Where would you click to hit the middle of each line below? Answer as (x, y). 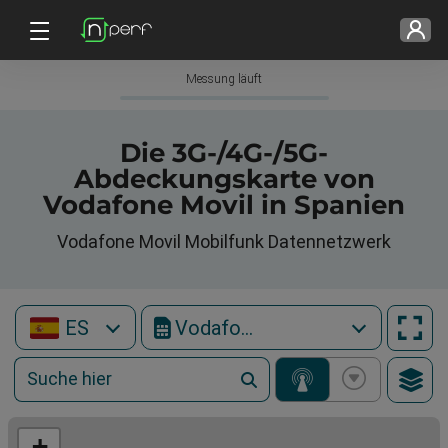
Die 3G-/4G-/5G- (224, 153)
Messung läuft (224, 79)
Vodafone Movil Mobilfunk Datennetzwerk (224, 241)
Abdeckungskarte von (224, 179)
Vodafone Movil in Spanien (224, 205)
